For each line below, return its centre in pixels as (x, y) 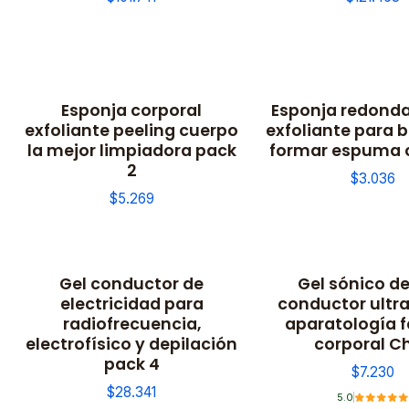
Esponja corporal (131, 110)
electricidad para (131, 303)
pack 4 (131, 363)
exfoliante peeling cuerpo (131, 130)
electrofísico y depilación (131, 343)
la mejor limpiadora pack (131, 150)
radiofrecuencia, (131, 323)
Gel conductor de (131, 283)
